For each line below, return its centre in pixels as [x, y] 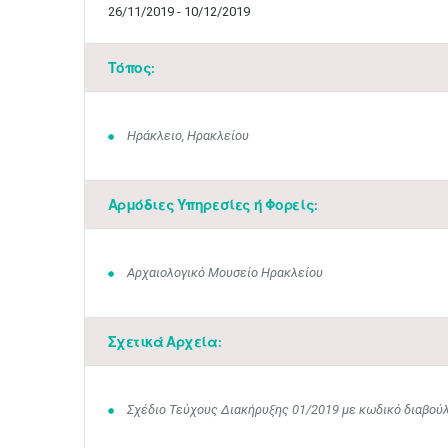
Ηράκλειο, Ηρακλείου [188, 135]
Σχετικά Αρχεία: [164, 341]
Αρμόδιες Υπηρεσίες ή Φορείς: [212, 204]
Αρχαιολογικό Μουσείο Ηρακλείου [225, 272]
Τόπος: [131, 67]
